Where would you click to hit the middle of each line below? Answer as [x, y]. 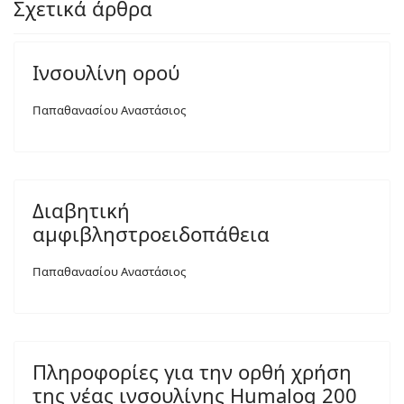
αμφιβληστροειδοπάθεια [151, 234]
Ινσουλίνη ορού [106, 72]
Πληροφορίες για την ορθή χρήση [192, 372]
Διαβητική [81, 210]
